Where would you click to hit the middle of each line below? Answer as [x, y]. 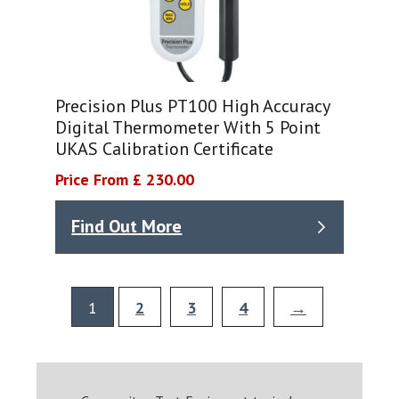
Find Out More [127, 227]
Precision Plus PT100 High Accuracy [193, 106]
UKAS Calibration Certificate [165, 148]
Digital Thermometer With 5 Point [188, 127]
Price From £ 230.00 [125, 179]
